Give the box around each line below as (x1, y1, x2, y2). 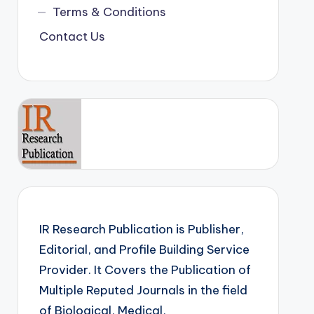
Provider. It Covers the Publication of (39, 262, 251, 278)
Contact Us (39, 29, 105, 44)
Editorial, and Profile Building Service (39, 242, 250, 257)
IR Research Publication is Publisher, (39, 221, 244, 237)
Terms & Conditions (53, 4, 167, 20)
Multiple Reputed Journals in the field (39, 282, 247, 298)
